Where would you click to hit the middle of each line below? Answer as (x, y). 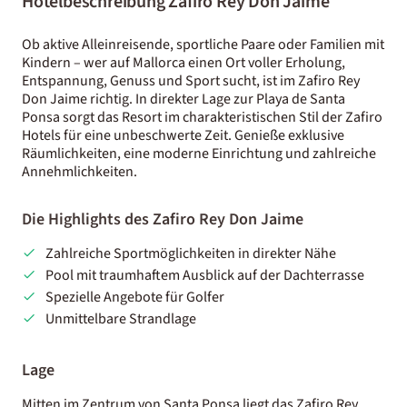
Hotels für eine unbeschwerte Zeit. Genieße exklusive (183, 135)
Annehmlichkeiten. (79, 171)
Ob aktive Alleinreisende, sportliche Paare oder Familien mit (203, 44)
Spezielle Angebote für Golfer (134, 297)
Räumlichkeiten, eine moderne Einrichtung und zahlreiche (199, 153)
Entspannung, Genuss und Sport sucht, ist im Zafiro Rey (191, 80)
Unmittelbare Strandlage (120, 318)
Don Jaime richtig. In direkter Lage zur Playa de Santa (184, 99)
